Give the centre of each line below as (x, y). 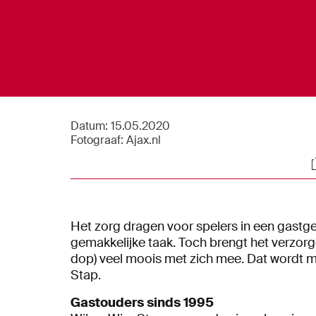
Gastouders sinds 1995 (142, 302)
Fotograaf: (97, 140)
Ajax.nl (142, 140)
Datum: (89, 126)
